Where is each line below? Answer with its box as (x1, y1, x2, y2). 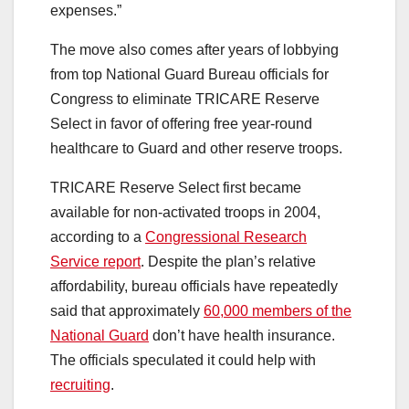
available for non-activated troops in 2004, (50, 204, 320, 221)
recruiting (50, 377, 110, 393)
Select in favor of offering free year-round (50, 116, 312, 132)
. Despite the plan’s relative (141, 254, 316, 270)
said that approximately (50, 303, 204, 320)
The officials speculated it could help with (50, 352, 316, 369)
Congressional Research (145, 229, 307, 246)
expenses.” (50, 3, 121, 19)
